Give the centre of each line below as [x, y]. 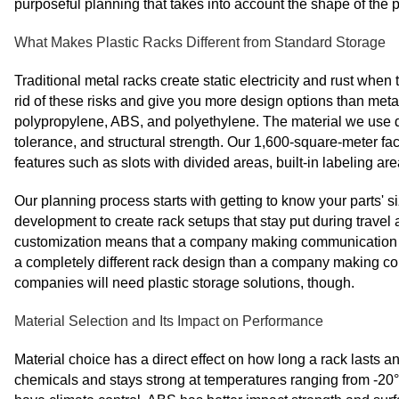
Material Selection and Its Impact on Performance [169, 321]
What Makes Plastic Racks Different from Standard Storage [200, 42]
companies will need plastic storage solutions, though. [184, 282]
